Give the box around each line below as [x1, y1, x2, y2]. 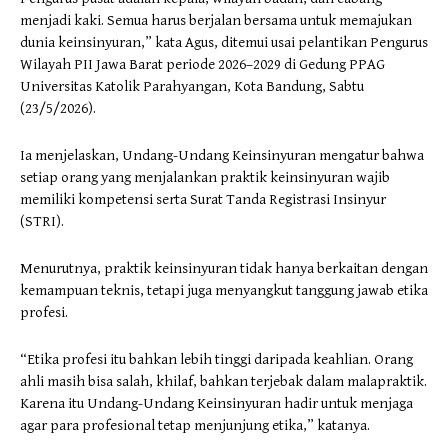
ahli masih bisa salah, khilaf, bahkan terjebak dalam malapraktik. [20, 372, 427, 390]
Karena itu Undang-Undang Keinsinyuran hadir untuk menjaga [20, 394, 413, 412]
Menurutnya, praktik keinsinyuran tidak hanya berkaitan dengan [20, 259, 428, 277]
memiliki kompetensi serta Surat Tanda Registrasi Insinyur [20, 190, 386, 208]
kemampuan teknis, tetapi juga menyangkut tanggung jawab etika [20, 281, 428, 299]
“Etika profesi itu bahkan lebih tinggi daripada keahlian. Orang [20, 350, 413, 368]
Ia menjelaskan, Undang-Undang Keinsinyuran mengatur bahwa [20, 146, 424, 164]
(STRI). [20, 212, 64, 230]
